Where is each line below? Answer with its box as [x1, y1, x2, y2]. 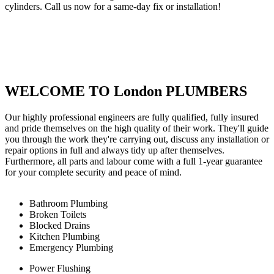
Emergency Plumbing [29, 242, 113, 253]
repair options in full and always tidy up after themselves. [5, 145, 224, 155]
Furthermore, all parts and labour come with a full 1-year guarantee [5, 156, 262, 166]
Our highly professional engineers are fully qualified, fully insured [5, 112, 259, 122]
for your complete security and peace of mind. [5, 167, 182, 177]
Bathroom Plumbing [29, 198, 108, 209]
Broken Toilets [29, 209, 86, 220]
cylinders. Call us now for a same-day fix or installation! [5, 1, 221, 12]
